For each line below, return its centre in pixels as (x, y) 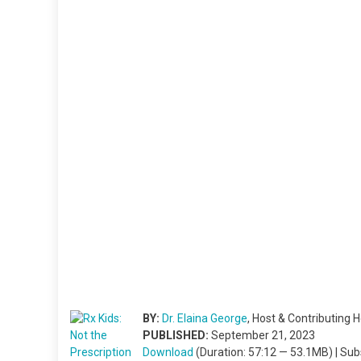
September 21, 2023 (262, 335)
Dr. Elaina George (205, 318)
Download (168, 352)
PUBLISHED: (176, 335)
